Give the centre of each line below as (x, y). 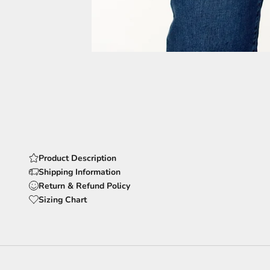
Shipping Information (80, 172)
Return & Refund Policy (84, 186)
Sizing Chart (63, 199)
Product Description (77, 158)
